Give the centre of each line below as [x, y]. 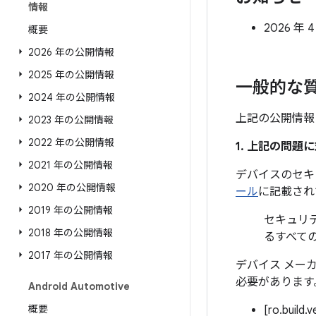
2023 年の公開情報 [71, 120]
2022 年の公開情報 [71, 142]
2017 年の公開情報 [71, 255]
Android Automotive [79, 286]
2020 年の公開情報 [72, 188]
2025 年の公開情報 [71, 75]
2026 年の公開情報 [71, 52]
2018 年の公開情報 [71, 233]
